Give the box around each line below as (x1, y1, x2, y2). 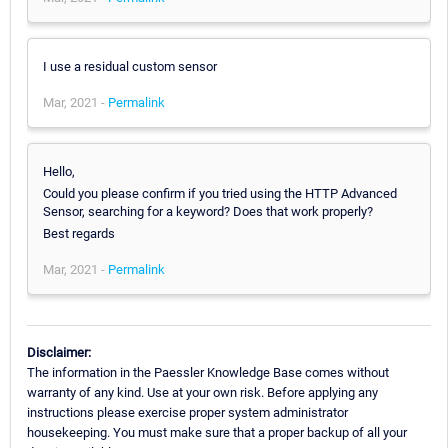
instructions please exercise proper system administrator (27, 404, 348, 420)
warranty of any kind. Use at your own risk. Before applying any (27, 384, 378, 400)
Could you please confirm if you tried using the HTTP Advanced (43, 185, 397, 201)
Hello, (43, 163, 75, 179)
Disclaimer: (27, 344, 91, 360)
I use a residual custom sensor (43, 58, 217, 74)
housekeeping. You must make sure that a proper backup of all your (27, 424, 407, 440)
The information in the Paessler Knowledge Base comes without (27, 364, 389, 380)
